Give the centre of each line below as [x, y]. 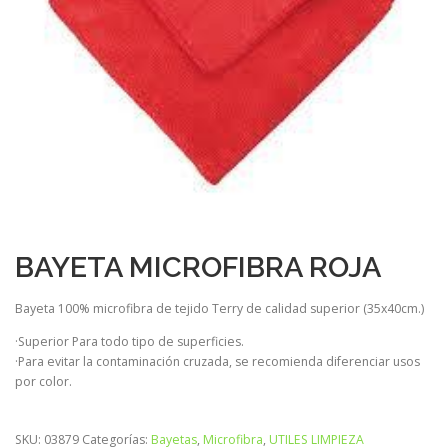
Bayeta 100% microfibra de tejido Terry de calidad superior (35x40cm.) [219, 308]
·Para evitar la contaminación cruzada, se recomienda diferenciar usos [217, 361]
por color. [43, 381]
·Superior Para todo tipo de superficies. [129, 341]
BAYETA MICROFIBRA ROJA [198, 266]
